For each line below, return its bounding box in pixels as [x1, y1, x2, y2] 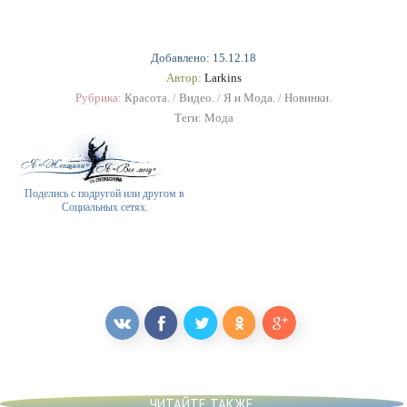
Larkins [203, 71, 242, 84]
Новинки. [284, 91, 332, 104]
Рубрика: [75, 91, 124, 104]
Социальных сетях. [61, 201, 148, 213]
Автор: [165, 71, 204, 84]
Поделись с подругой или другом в [25, 187, 184, 200]
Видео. [179, 91, 214, 104]
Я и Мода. [223, 91, 275, 104]
